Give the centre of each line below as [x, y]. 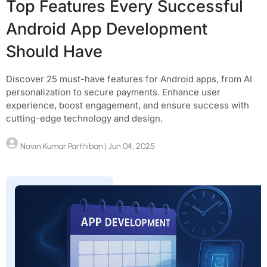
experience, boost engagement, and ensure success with [128, 105]
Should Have [54, 51]
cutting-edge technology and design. [84, 118]
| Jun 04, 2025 [129, 146]
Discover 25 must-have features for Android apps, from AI [129, 79]
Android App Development [107, 29]
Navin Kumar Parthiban [62, 146]
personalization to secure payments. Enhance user [113, 92]
